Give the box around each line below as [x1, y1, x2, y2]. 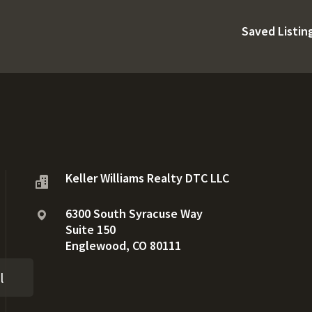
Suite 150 [65, 221, 116, 237]
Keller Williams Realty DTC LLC [65, 170, 229, 186]
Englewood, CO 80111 [65, 237, 181, 253]
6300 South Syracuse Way [65, 205, 203, 221]
